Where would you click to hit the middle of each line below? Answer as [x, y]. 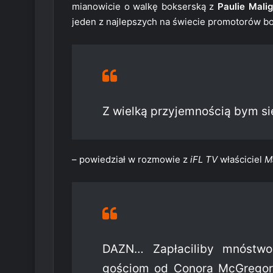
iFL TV [204, 160]
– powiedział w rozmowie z [131, 160]
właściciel [241, 160]
